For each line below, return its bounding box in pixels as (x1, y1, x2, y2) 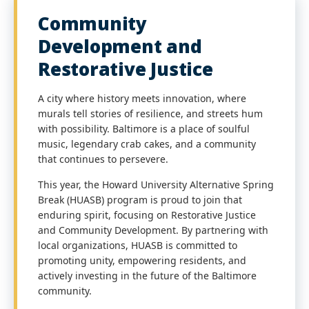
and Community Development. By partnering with (38, 223, 268, 237)
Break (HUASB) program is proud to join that (38, 193, 242, 206)
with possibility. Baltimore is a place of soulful (38, 122, 250, 135)
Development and (38, 34, 202, 59)
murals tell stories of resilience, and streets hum (38, 107, 263, 120)
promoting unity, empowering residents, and (38, 254, 246, 267)
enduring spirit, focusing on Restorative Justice (38, 208, 256, 221)
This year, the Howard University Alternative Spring (38, 178, 274, 191)
